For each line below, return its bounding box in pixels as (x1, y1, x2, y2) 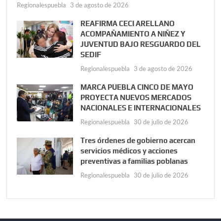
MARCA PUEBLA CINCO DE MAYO (80, 83, 194, 92)
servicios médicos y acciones (80, 147, 178, 155)
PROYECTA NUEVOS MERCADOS (80, 93, 192, 102)
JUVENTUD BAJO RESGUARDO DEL (80, 40, 201, 49)
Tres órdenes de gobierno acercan (80, 136, 196, 145)
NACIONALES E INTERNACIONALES (80, 104, 201, 112)
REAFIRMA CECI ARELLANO (80, 19, 175, 28)
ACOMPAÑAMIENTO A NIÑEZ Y (80, 30, 186, 38)
